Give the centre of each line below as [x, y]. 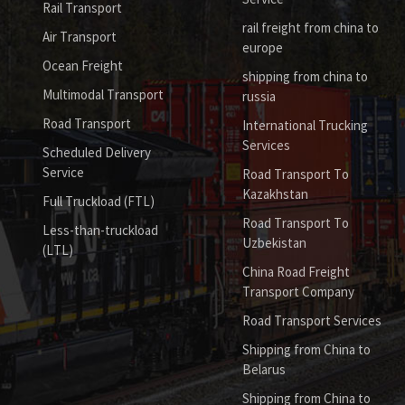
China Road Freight [297, 272]
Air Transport [79, 37]
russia [259, 97]
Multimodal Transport [103, 95]
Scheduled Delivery [96, 153]
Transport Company [299, 292]
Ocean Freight [82, 66]
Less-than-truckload [100, 231]
